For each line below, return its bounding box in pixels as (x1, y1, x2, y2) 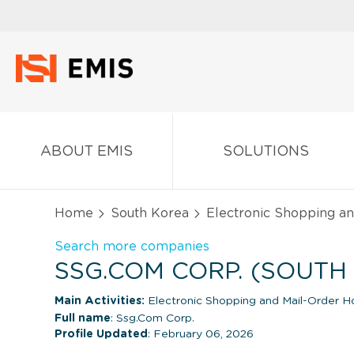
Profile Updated (55, 328, 148, 340)
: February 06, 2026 (148, 328, 254, 340)
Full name (55, 312, 111, 324)
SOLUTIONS (222, 144, 309, 159)
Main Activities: (55, 295, 145, 307)
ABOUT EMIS (40, 144, 133, 159)
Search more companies (55, 239, 209, 253)
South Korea (111, 206, 189, 220)
